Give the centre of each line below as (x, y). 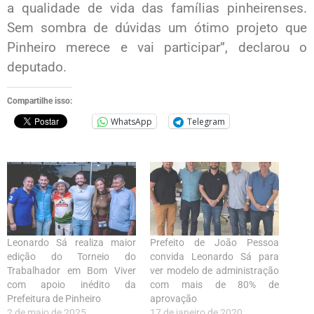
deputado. (37, 67)
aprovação (173, 299)
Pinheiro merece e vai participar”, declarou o (157, 47)
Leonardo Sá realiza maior (71, 243)
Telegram (206, 121)
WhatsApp (131, 121)
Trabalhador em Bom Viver (71, 271)
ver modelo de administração (214, 271)
